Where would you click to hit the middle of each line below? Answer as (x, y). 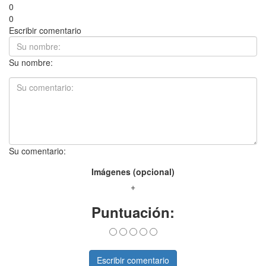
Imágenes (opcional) (133, 172)
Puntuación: (133, 212)
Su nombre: (31, 63)
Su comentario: (37, 151)
